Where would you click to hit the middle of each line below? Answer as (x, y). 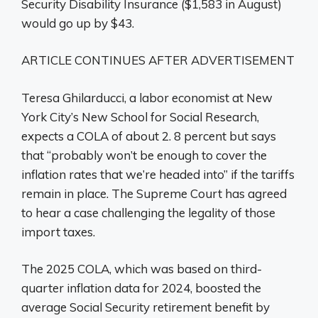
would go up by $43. (78, 23)
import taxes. (58, 231)
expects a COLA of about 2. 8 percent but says (149, 136)
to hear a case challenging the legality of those (148, 212)
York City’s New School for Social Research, (140, 116)
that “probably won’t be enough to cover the (144, 155)
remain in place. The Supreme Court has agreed (154, 193)
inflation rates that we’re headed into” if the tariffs (158, 174)
